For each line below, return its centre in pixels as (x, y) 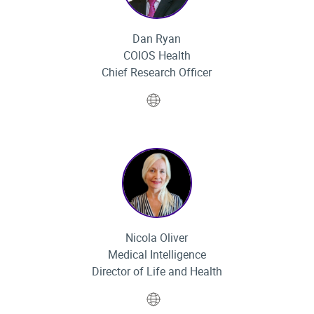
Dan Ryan (157, 39)
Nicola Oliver (157, 238)
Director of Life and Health (157, 271)
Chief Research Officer (157, 72)
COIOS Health (157, 55)
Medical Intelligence (157, 254)
